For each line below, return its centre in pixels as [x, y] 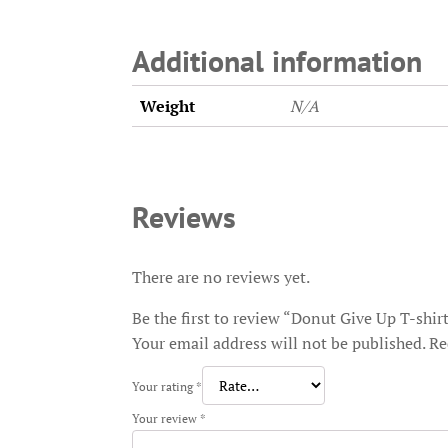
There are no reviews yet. [221, 276]
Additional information [277, 60]
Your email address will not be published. [278, 342]
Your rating [164, 386]
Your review [166, 418]
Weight [167, 105]
